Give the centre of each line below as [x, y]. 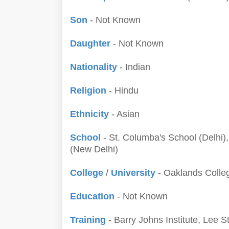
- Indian [135, 67]
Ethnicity [91, 114]
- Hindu [124, 90]
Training [89, 220]
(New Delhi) [94, 149]
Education [94, 196]
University [134, 173]
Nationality [95, 67]
